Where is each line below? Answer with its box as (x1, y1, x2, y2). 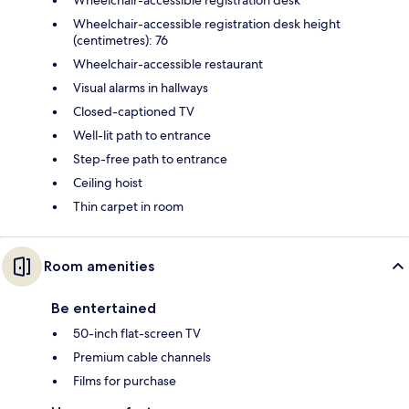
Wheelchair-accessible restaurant (73, 55, 263, 72)
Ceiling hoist (73, 173, 142, 191)
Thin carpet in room (73, 197, 184, 215)
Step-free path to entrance (73, 150, 227, 167)
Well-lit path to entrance (73, 126, 211, 143)
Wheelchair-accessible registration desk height (73, 15, 341, 32)
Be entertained (51, 299, 156, 317)
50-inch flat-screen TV (73, 324, 201, 341)
